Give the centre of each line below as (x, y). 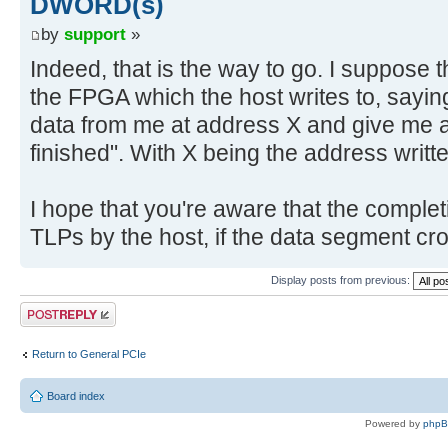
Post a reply (49, 308)
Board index (76, 396)
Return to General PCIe (89, 353)
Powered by (394, 424)
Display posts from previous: (342, 279)
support (95, 34)
